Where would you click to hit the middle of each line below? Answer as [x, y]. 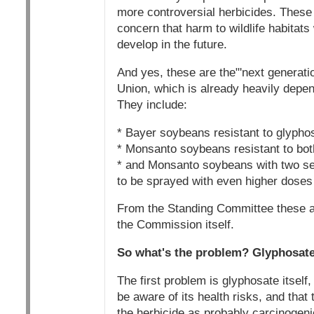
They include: [152, 104]
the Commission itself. [175, 225]
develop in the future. [172, 45]
